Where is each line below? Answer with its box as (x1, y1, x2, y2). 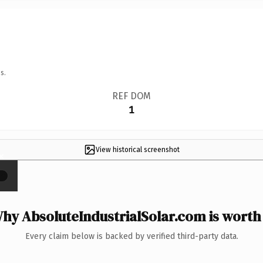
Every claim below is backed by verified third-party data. (25, 231, 238, 241)
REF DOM (112, 90, 151, 102)
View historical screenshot (95, 145, 180, 154)
